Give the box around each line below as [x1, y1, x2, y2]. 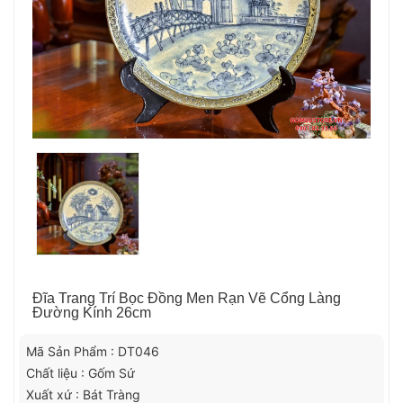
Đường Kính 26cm [32, 304, 151, 320]
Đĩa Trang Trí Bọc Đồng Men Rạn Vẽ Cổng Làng [32, 290, 341, 306]
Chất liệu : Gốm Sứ [26, 364, 135, 381]
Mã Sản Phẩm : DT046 [26, 343, 159, 359]
